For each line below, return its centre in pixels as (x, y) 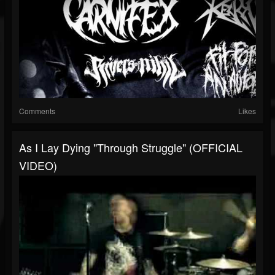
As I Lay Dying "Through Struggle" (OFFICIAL (131, 148)
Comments (37, 111)
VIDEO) (38, 165)
